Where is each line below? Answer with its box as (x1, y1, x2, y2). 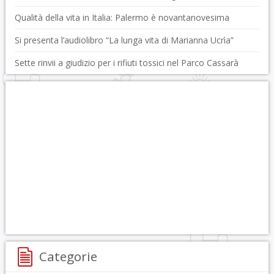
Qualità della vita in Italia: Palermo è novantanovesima (14, 12, 229, 23)
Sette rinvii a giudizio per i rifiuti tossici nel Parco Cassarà (14, 57, 239, 68)
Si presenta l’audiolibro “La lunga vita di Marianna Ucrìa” (14, 34, 234, 46)
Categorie (39, 248, 97, 265)
